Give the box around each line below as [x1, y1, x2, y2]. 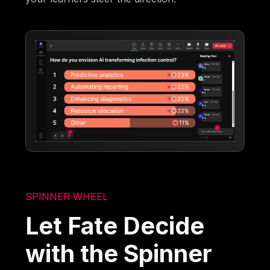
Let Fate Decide [25, 211, 205, 240]
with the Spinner [25, 239, 213, 268]
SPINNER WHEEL [25, 190, 108, 202]
